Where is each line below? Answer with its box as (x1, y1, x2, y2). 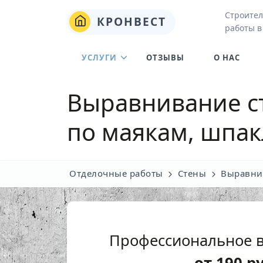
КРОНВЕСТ (93, 13, 166, 29)
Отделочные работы (69, 167, 163, 179)
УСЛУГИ (82, 52, 117, 63)
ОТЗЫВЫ (146, 52, 184, 63)
